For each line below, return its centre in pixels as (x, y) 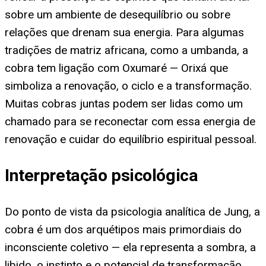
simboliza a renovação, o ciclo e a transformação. (128, 85)
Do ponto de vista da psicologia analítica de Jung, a (132, 211)
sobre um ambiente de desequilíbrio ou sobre (118, 14)
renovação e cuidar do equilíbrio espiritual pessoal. (131, 139)
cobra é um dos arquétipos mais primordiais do (123, 229)
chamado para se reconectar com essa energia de (130, 121)
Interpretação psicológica (102, 176)
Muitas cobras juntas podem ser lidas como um (124, 103)
